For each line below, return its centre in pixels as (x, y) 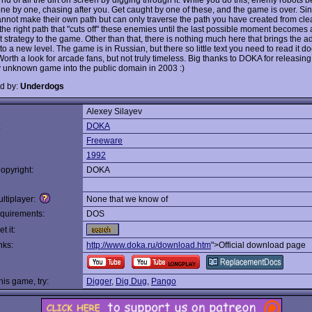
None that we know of (127, 199)
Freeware (104, 141)
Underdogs (42, 86)
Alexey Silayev (114, 111)
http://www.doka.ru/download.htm (149, 245)
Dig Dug (131, 281)
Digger (99, 281)
